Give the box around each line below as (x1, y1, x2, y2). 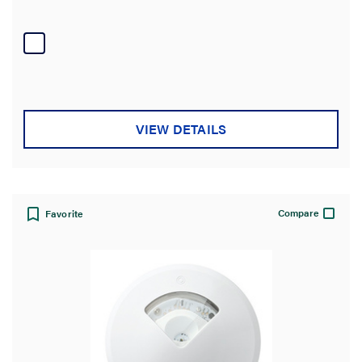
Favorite (45, 205, 84, 221)
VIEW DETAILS (135, 120, 227, 139)
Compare (278, 204, 319, 220)
